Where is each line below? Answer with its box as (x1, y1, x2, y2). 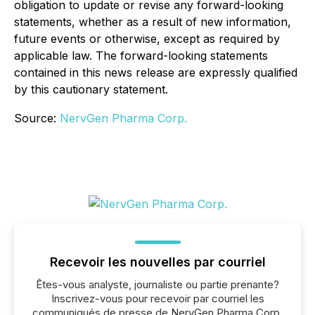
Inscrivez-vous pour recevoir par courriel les (51, 292, 264, 305)
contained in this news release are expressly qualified (14, 65, 297, 79)
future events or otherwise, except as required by (14, 32, 280, 46)
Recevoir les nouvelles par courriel (49, 255, 266, 269)
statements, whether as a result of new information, (14, 15, 291, 29)
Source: (14, 111, 60, 125)
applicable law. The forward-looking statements (14, 49, 268, 63)
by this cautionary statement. (14, 82, 168, 96)
